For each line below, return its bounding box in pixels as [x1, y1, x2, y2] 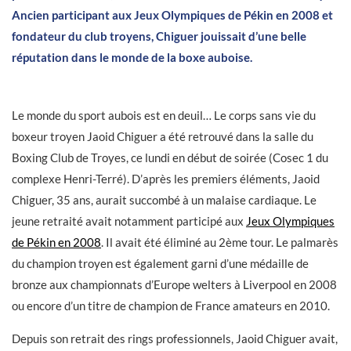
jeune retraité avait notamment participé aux [12, 214, 246, 228]
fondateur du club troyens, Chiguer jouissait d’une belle [12, 29, 306, 43]
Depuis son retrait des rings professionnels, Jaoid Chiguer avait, [12, 331, 338, 346]
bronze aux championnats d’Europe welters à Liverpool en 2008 [12, 277, 337, 291]
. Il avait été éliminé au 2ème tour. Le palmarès [101, 235, 338, 249]
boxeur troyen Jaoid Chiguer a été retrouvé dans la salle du [12, 129, 313, 143]
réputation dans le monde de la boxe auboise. [12, 50, 252, 64]
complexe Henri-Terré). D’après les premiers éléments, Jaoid [12, 172, 320, 186]
